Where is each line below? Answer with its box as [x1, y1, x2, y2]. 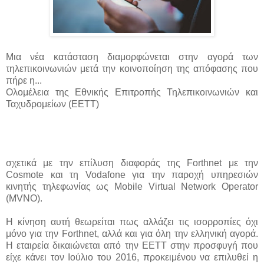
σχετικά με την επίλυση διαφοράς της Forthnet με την [6, 157, 258, 168]
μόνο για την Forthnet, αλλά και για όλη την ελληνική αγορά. [6, 228, 258, 239]
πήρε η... [6, 75, 42, 85]
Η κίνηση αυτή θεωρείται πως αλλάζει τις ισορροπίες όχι [6, 216, 258, 227]
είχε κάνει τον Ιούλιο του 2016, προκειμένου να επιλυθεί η [6, 252, 258, 262]
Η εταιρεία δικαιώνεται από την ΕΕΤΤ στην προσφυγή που [6, 240, 258, 250]
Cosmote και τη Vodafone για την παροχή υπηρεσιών [6, 169, 258, 180]
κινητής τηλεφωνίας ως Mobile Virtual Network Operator [6, 181, 258, 192]
